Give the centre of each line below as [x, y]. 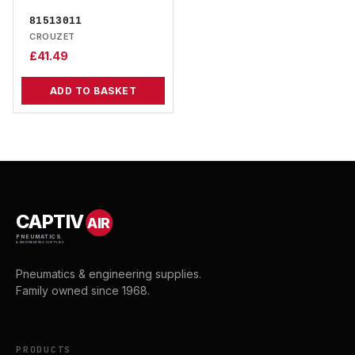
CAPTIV [50, 222]
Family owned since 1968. [83, 291]
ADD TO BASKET [93, 91]
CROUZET [52, 37]
